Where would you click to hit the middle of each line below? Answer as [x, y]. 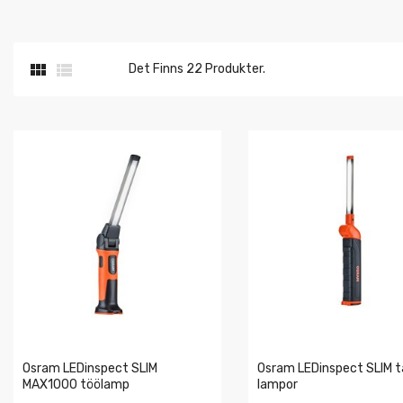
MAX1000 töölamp [76, 385]
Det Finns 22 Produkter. [197, 69]
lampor [278, 385]
